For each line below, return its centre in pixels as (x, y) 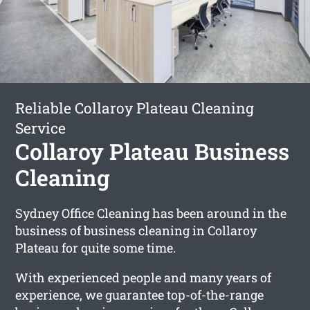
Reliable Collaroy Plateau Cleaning (135, 108)
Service (41, 128)
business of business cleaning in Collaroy (136, 230)
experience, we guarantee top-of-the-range (140, 294)
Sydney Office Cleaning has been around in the (151, 213)
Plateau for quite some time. (96, 247)
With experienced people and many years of (144, 277)
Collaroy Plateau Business (153, 151)
